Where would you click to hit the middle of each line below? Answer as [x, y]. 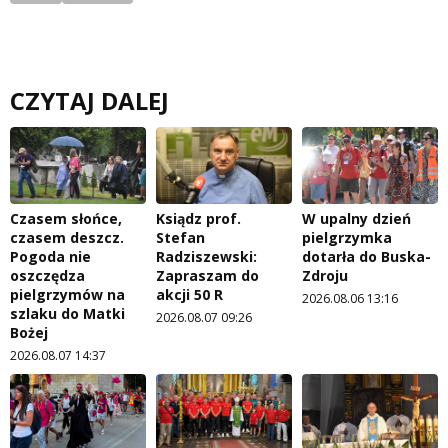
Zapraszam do [207, 275]
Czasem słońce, [66, 218]
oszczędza [47, 275]
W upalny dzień [356, 218]
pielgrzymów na [67, 294]
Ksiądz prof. [198, 218]
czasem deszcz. [67, 237]
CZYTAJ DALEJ [89, 101]
